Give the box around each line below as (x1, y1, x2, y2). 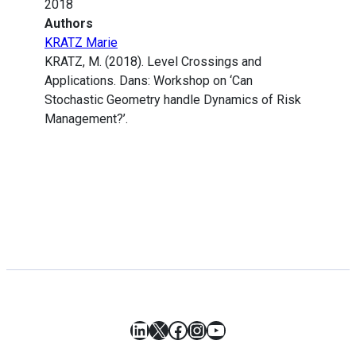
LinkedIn (130, 318, 203, 341)
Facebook (168, 318, 250, 341)
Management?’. (44, 111, 128, 127)
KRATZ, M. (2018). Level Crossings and (44, 54, 261, 70)
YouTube (206, 318, 281, 341)
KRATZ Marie (44, 35, 118, 51)
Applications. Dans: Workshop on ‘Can (44, 73, 253, 89)
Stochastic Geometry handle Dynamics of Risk (44, 92, 301, 108)
